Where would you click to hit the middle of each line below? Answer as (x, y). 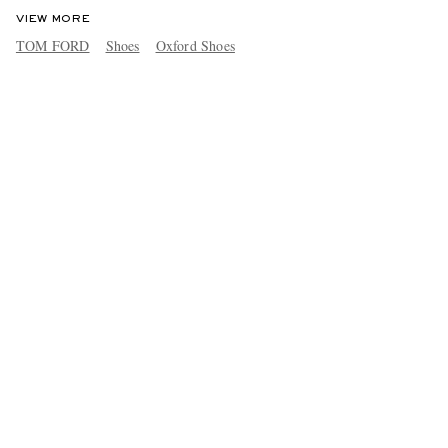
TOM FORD (52, 45)
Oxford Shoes (195, 45)
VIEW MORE (52, 18)
